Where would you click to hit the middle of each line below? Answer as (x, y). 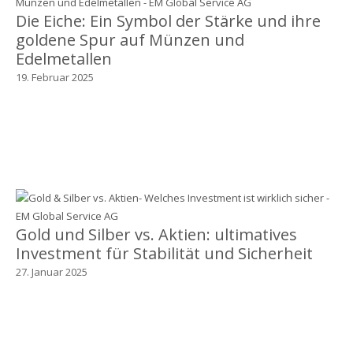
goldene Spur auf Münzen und (130, 39)
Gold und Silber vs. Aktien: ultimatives (156, 234)
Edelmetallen (63, 58)
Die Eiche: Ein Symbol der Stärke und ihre (168, 20)
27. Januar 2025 (51, 271)
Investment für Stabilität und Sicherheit (164, 253)
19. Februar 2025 (54, 77)
